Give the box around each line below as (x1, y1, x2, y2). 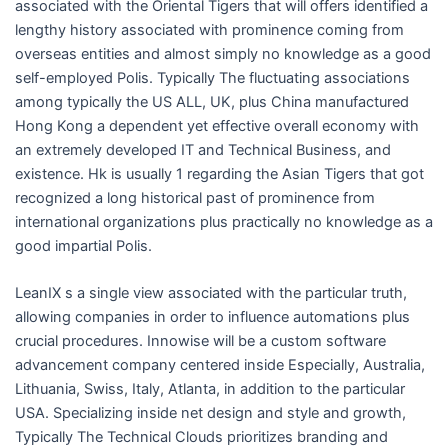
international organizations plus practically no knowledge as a (14, 212, 433, 231)
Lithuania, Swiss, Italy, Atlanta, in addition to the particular (14, 379, 405, 398)
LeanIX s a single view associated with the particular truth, (14, 283, 407, 302)
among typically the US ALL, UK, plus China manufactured (14, 92, 409, 111)
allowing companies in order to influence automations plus (14, 307, 410, 326)
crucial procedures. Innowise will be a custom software (14, 331, 386, 350)
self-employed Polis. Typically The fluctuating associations (14, 68, 410, 87)
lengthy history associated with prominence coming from (14, 20, 404, 39)
